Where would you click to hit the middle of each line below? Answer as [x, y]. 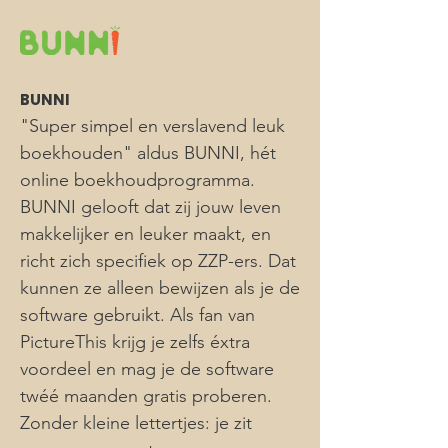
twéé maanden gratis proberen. [146, 396]
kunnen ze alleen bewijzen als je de [160, 288]
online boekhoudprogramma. [137, 180]
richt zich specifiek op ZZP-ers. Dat [158, 261]
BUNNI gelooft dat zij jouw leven [150, 207]
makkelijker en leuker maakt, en [145, 234]
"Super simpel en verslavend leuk [152, 126]
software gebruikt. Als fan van [137, 315]
